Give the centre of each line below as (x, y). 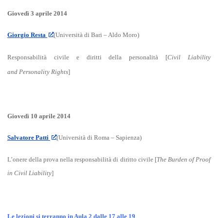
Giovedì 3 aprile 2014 (37, 13)
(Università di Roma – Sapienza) (99, 138)
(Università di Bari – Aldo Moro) (97, 35)
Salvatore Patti (29, 138)
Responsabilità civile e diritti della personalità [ (88, 57)
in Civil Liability (29, 173)
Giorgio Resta (27, 35)
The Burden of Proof (184, 159)
